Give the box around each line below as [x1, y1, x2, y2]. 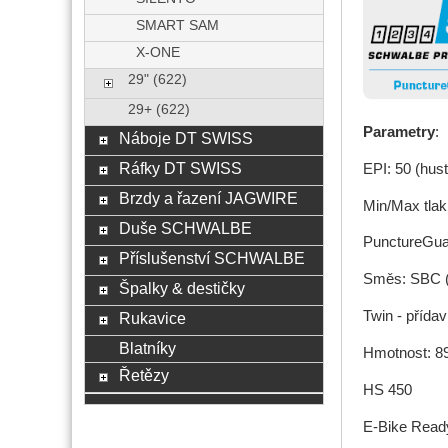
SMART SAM [136, 18, 220, 33]
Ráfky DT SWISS [118, 159, 242, 177]
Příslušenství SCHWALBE [118, 249, 305, 267]
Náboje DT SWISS [118, 129, 253, 147]
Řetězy [118, 366, 169, 384]
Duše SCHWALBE [118, 219, 252, 237]
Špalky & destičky [118, 279, 245, 297]
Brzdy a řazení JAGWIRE [118, 189, 298, 207]
